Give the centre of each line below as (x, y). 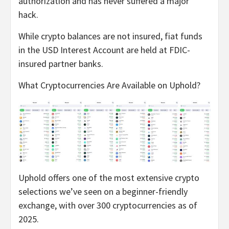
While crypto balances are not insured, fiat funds (110, 36)
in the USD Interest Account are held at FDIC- (104, 50)
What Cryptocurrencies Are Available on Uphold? (109, 85)
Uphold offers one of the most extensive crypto (109, 177)
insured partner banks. (61, 63)
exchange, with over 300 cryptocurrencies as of (108, 205)
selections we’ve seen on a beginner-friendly (103, 191)
